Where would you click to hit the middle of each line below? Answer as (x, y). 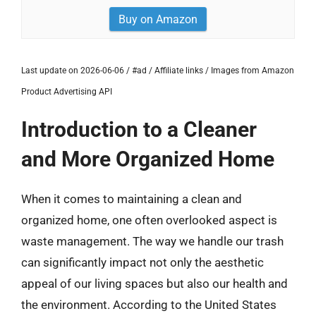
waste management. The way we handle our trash (152, 241)
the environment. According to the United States (149, 305)
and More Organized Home (148, 159)
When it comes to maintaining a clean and (132, 199)
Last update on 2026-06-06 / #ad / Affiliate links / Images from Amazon (158, 71)
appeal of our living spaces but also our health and (154, 284)
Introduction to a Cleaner (139, 129)
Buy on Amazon (158, 19)
